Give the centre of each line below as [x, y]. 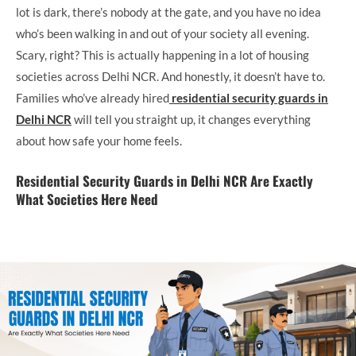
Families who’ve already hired [93, 97]
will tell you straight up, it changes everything [191, 119]
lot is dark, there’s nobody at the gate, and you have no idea [168, 12]
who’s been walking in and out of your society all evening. [163, 33]
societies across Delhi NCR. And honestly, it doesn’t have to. [170, 76]
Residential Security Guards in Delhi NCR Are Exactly [164, 181]
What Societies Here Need [87, 199]
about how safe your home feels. [99, 140]
